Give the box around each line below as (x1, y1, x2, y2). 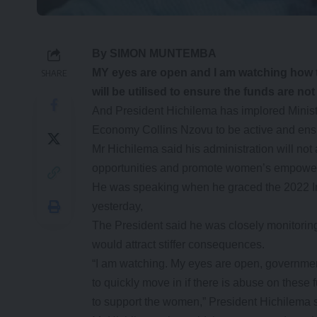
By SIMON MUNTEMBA (92, 47, 217, 59)
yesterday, (92, 200, 143, 212)
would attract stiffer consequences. (92, 238, 265, 250)
